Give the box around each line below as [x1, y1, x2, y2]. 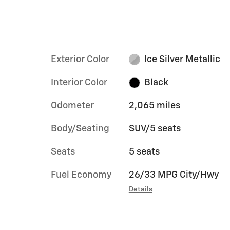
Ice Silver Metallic [144, 54, 221, 64]
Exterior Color [51, 54, 109, 64]
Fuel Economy [51, 170, 111, 180]
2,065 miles [128, 101, 180, 110]
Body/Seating [51, 124, 109, 133]
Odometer [51, 101, 94, 110]
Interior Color [51, 78, 107, 87]
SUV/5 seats [128, 124, 181, 133]
